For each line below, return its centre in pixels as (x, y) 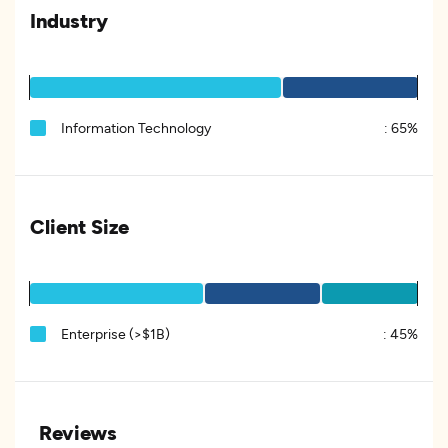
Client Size (79, 226)
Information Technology (136, 127)
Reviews (78, 432)
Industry (69, 20)
